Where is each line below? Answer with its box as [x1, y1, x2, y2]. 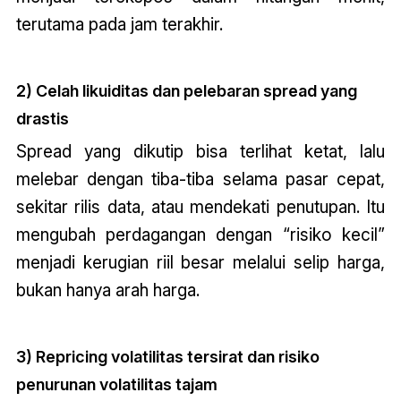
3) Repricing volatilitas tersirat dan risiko [15, 347, 320, 367]
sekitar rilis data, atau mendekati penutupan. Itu [15, 196, 386, 218]
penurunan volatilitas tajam [15, 375, 218, 395]
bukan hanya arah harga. [15, 279, 200, 302]
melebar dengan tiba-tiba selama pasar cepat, [15, 168, 386, 191]
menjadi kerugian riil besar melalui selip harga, [15, 252, 386, 274]
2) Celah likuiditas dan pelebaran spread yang [15, 81, 357, 101]
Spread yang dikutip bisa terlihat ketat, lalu [15, 141, 386, 163]
